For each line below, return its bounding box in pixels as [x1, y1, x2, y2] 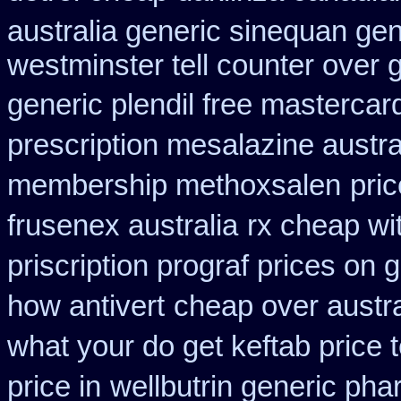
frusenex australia [7, 209, 238, 242]
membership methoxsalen [7, 169, 341, 201]
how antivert [7, 290, 165, 322]
